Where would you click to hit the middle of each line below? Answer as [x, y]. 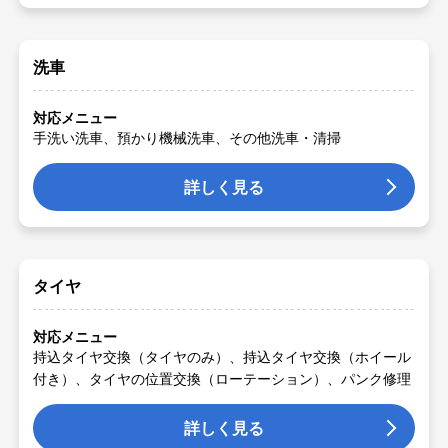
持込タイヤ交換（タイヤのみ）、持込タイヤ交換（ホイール [222, 356]
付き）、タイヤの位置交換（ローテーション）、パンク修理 [222, 378]
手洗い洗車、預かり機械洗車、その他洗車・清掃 [187, 137]
